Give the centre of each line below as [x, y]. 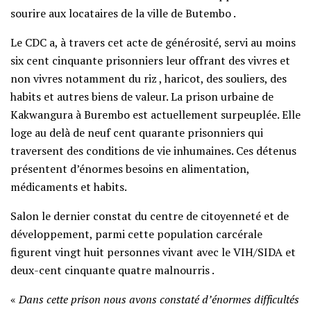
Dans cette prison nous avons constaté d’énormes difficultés [159, 299]
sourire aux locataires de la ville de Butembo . [123, 13]
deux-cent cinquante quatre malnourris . [112, 270]
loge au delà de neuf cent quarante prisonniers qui [137, 132]
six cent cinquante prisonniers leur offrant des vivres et [150, 60]
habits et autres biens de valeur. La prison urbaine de [142, 96]
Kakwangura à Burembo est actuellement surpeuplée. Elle [155, 114]
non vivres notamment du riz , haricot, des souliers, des [149, 78]
